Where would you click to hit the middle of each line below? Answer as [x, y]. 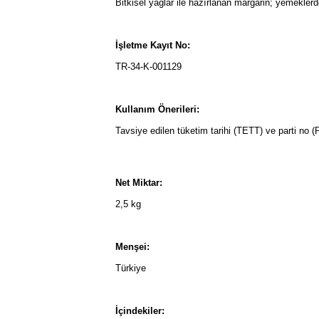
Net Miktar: [139, 183]
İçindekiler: [140, 311]
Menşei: [132, 247]
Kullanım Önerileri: [157, 109]
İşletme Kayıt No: [153, 45]
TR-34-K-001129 [148, 67]
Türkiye [131, 268]
